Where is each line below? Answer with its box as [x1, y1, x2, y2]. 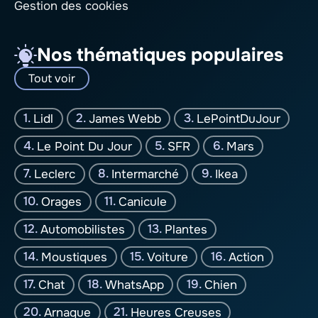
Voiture [147, 249, 189, 265]
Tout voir [28, 71, 75, 87]
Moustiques [41, 249, 108, 265]
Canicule [119, 194, 168, 209]
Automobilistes [40, 221, 126, 237]
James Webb [89, 111, 162, 126]
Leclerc [34, 166, 76, 182]
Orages [41, 194, 82, 209]
